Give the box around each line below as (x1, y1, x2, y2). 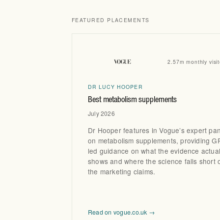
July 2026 (88, 109, 115, 118)
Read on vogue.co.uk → (88, 207, 155, 217)
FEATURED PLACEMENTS (72, 16, 150, 24)
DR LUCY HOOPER (88, 83, 143, 91)
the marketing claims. (88, 166, 156, 176)
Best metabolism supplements (88, 96, 177, 105)
